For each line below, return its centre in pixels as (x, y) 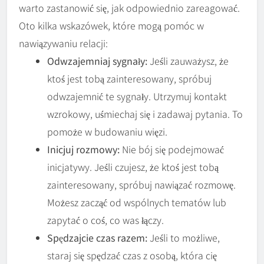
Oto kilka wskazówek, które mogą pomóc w (111, 26)
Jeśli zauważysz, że (188, 61)
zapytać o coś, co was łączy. (105, 220)
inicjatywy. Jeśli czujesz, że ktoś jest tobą (133, 167)
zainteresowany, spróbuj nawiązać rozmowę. (141, 185)
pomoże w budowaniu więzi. (107, 132)
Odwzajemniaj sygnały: (97, 61)
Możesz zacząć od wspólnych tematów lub (137, 202)
